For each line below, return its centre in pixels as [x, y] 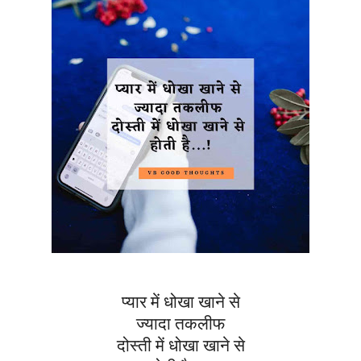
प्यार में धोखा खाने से [180, 303]
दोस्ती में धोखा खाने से [180, 346]
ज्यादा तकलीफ [180, 324]
